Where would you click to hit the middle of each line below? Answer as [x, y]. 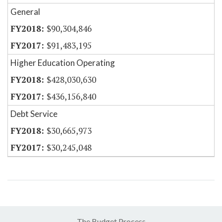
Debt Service [34, 114]
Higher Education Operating [63, 63]
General [25, 12]
